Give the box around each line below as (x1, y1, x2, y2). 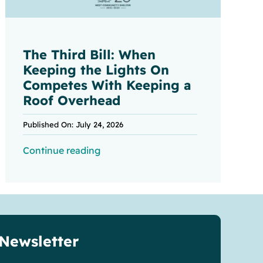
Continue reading (23, 144, 101, 157)
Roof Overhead (23, 92, 121, 109)
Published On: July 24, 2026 (23, 120, 124, 130)
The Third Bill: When (23, 46, 156, 63)
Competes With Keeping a (23, 77, 191, 94)
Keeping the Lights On (23, 62, 170, 79)
